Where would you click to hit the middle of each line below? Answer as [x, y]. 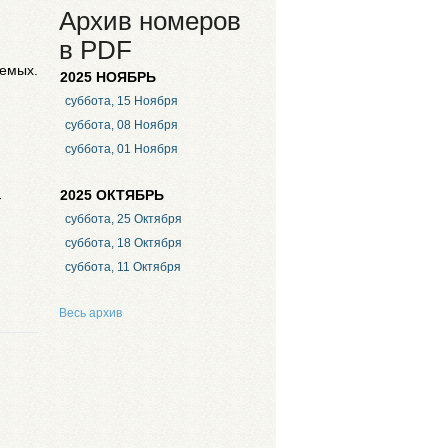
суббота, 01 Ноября [121, 149]
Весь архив [90, 312]
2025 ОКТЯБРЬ [112, 195]
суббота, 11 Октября [122, 267]
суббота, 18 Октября [123, 243]
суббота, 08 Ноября [121, 125]
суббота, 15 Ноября [121, 101]
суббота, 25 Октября [123, 219]
